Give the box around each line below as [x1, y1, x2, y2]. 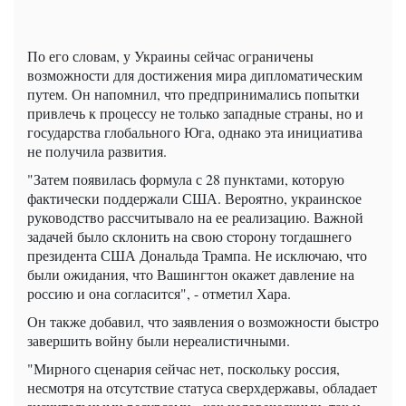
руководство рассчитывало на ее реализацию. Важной [27, 208, 363, 227]
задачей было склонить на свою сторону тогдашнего [27, 227, 352, 246]
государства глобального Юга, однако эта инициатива [27, 122, 362, 142]
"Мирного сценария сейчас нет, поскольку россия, [27, 359, 340, 379]
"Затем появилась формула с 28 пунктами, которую [27, 169, 344, 189]
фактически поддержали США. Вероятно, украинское [27, 188, 362, 208]
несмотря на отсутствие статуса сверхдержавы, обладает [27, 378, 377, 398]
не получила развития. [27, 141, 167, 161]
